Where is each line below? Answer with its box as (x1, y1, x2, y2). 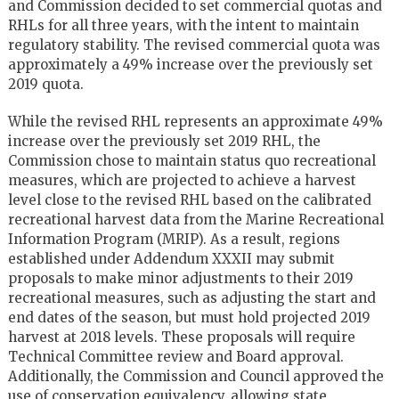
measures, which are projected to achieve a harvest (7, 171, 356, 189)
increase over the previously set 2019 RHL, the (7, 132, 321, 150)
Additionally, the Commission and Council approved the (7, 367, 384, 385)
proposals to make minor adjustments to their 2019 (7, 269, 354, 287)
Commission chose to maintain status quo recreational (7, 151, 376, 169)
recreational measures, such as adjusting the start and (7, 289, 376, 306)
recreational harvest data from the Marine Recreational (7, 210, 384, 228)
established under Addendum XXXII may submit (7, 249, 335, 267)
